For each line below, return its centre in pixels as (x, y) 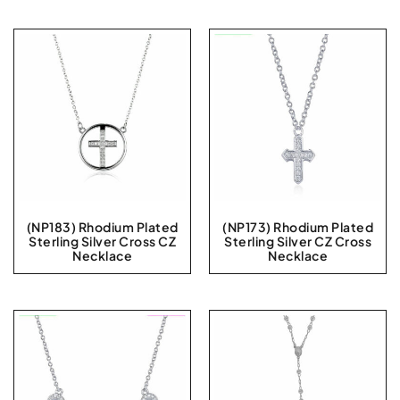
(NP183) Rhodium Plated (102, 227)
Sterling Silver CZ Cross (298, 241)
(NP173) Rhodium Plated (298, 227)
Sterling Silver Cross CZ (102, 241)
